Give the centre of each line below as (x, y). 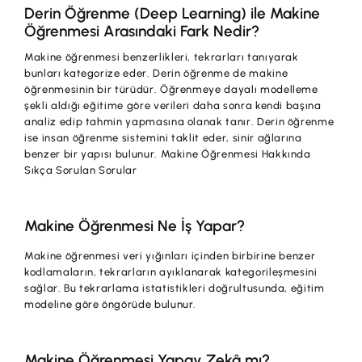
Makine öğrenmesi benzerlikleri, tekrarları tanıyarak (162, 57)
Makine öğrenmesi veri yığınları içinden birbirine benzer (170, 255)
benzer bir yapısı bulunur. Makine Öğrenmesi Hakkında (168, 154)
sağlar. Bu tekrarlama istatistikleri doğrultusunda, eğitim (175, 288)
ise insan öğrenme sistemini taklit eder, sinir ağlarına (163, 137)
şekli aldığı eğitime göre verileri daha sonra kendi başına (173, 105)
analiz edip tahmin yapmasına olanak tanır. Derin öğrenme (179, 121)
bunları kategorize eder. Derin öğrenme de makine (156, 73)
